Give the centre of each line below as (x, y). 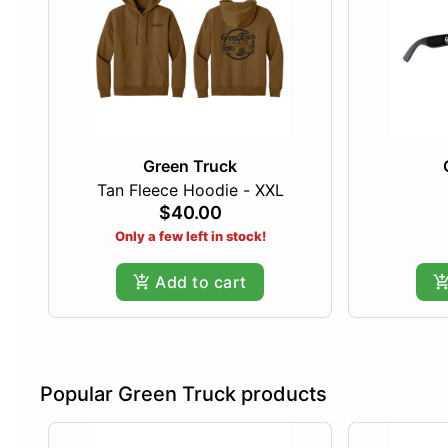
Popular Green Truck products (183, 394)
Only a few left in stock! (190, 236)
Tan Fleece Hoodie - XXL (190, 190)
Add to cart (201, 282)
